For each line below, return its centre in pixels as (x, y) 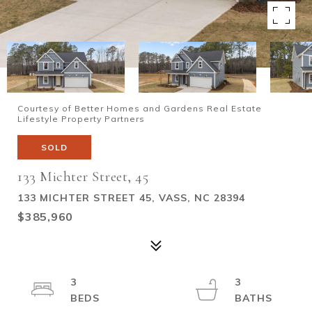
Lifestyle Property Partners (81, 119)
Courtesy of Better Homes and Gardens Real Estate (140, 108)
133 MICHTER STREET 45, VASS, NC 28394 (131, 198)
